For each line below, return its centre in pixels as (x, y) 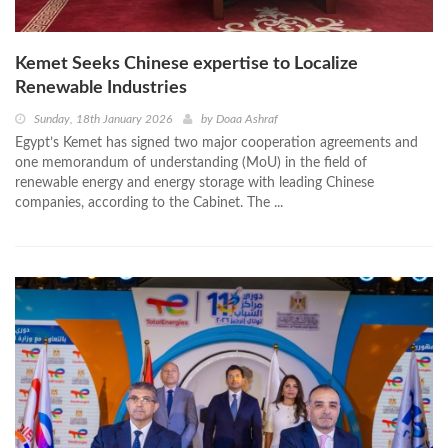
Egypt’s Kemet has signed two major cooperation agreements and (216, 143)
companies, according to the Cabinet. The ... (149, 203)
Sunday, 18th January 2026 (103, 119)
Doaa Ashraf (247, 119)
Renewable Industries (101, 88)
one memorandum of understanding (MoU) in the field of (191, 163)
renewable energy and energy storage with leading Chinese (194, 183)
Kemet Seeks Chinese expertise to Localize (186, 64)
